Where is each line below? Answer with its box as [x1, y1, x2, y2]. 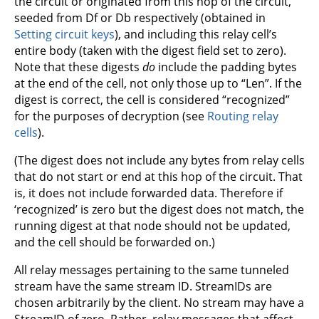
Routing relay [207, 108, 278, 125]
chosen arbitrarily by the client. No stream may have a [14, 295, 304, 311]
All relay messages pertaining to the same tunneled [14, 262, 289, 278]
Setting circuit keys [14, 26, 115, 43]
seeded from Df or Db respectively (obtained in [14, 10, 266, 26]
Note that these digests [14, 59, 142, 75]
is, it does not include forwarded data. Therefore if [14, 185, 283, 202]
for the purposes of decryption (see [14, 108, 207, 125]
